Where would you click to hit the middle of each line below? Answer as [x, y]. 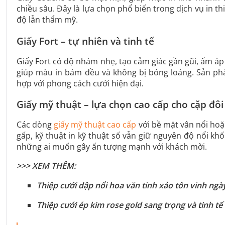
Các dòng [35, 125]
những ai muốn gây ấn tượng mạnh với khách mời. [112, 147]
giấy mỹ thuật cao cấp [95, 125]
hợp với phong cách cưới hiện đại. [80, 83]
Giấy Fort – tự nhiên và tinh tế [85, 41]
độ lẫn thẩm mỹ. [47, 20]
